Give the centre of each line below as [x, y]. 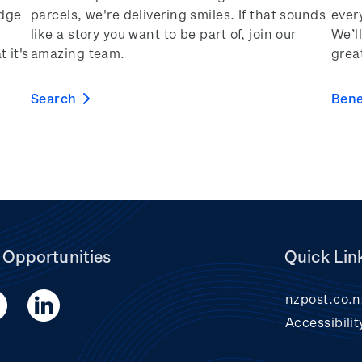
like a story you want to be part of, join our [164, 34]
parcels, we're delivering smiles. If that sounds [179, 15]
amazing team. [78, 53]
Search [54, 99]
